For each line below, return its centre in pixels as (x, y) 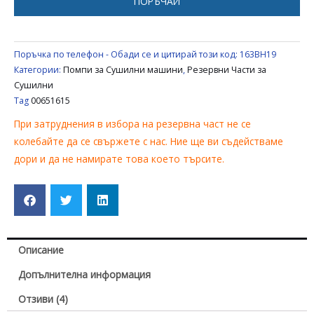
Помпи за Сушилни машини (123, 69)
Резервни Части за (227, 69)
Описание (41, 250)
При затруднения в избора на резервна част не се (132, 124)
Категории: (37, 69)
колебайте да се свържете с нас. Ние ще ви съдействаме (149, 142)
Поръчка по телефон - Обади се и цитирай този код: (127, 54)
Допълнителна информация (85, 275)
